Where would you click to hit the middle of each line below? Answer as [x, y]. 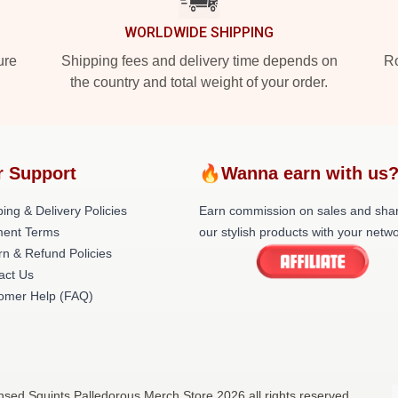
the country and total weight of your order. [199, 82]
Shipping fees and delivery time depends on [199, 61]
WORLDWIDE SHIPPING [199, 32]
